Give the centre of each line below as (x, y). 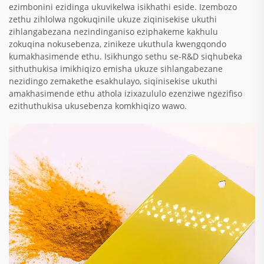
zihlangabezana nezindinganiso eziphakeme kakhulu (113, 31)
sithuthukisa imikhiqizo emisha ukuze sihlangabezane (116, 68)
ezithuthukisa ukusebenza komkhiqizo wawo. (98, 105)
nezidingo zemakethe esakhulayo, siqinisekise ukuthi (113, 81)
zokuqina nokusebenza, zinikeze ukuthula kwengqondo (118, 44)
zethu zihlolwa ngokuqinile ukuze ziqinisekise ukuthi (113, 19)
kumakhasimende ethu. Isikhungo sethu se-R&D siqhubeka (126, 56)
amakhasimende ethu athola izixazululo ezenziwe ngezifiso (126, 93)
